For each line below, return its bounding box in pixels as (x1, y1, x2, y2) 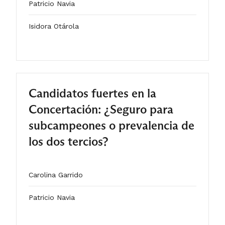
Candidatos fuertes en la (29, 86, 156, 100)
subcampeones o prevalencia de (29, 118, 194, 133)
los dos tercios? (29, 134, 108, 149)
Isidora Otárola (29, 22, 79, 30)
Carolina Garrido (29, 171, 83, 179)
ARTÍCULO (35, 75, 66, 83)
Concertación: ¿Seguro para (29, 102, 173, 117)
